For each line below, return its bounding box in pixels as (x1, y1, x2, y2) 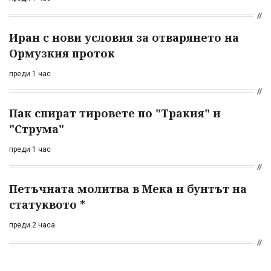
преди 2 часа (9, 221, 55, 230)
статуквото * (9, 197, 85, 212)
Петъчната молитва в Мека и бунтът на (9, 181, 247, 197)
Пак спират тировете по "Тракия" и (9, 106, 221, 121)
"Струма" (9, 122, 64, 137)
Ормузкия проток (9, 46, 115, 61)
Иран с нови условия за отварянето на (9, 30, 239, 45)
